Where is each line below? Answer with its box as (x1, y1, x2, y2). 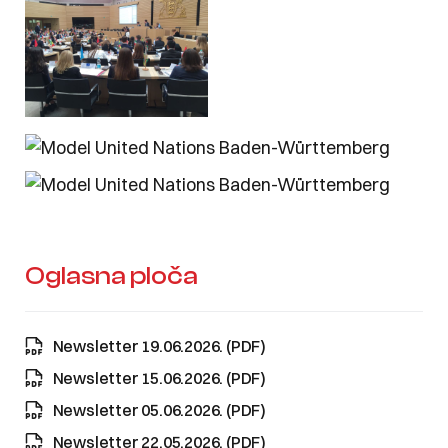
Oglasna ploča (25, 260, 198, 291)
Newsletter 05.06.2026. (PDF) (52, 399, 266, 420)
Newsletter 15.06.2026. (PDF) (52, 367, 266, 388)
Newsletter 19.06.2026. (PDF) (52, 335, 266, 356)
